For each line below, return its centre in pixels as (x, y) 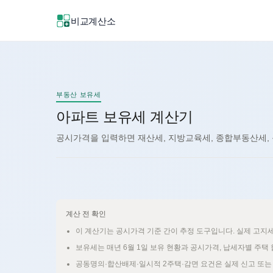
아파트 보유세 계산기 (125, 117)
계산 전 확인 (86, 214)
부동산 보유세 (79, 94)
